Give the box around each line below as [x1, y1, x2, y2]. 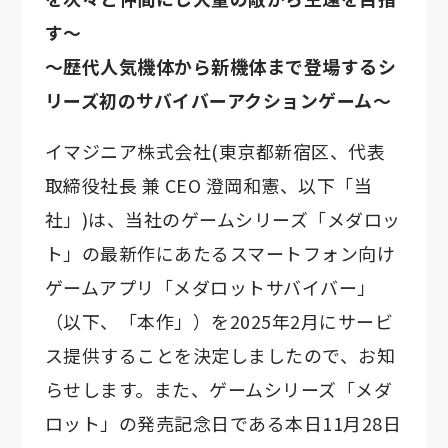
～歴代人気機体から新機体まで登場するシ [44, 52, 397, 79]
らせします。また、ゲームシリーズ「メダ [44, 376, 393, 403]
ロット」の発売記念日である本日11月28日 [44, 410, 402, 437]
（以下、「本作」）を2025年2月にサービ [44, 308, 394, 335]
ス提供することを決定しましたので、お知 [44, 342, 396, 369]
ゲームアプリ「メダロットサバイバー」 [44, 274, 376, 301]
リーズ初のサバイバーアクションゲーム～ [44, 86, 392, 113]
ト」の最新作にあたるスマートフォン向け [44, 240, 396, 267]
